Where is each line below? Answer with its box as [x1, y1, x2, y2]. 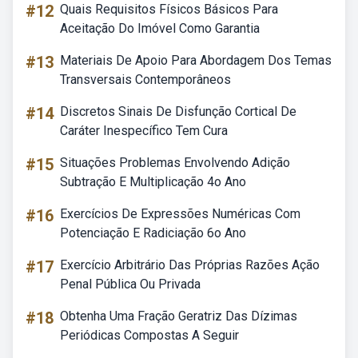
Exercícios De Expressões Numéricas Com [60, 206, 300, 221]
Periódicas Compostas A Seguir [60, 328, 239, 343]
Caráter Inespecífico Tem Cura [60, 123, 228, 138]
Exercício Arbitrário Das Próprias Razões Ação [60, 257, 320, 272]
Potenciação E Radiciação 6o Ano [60, 225, 246, 241]
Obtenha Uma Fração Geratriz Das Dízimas [60, 308, 297, 324]
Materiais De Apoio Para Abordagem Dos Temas [60, 53, 332, 68]
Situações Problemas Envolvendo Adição [60, 155, 290, 170]
